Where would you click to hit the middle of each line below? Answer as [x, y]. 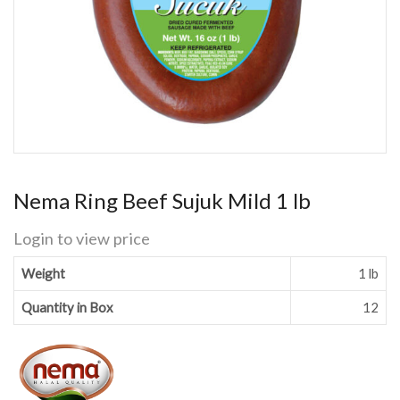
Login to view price [82, 238]
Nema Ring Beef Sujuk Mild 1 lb [162, 200]
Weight [44, 273]
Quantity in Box [67, 307]
